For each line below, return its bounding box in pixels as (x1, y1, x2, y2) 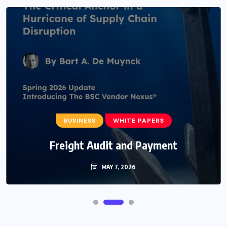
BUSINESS (63, 117, 96, 125)
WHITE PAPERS (112, 117, 164, 125)
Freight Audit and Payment (50, 138, 177, 153)
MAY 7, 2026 (100, 163, 136, 171)
